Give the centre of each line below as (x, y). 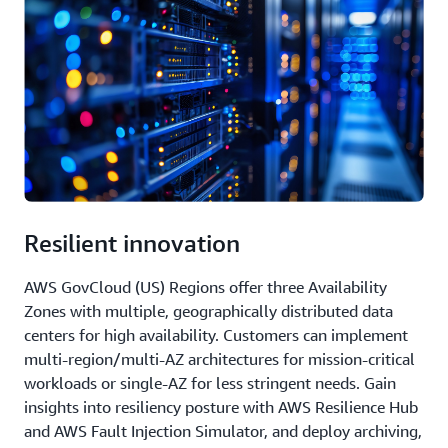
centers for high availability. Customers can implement (216, 335)
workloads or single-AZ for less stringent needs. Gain (210, 383)
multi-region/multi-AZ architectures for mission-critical (219, 359)
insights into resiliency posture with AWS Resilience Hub (221, 407)
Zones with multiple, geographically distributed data (208, 311)
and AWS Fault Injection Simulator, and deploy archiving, (223, 431)
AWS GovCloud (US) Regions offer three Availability (205, 287)
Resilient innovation (132, 243)
